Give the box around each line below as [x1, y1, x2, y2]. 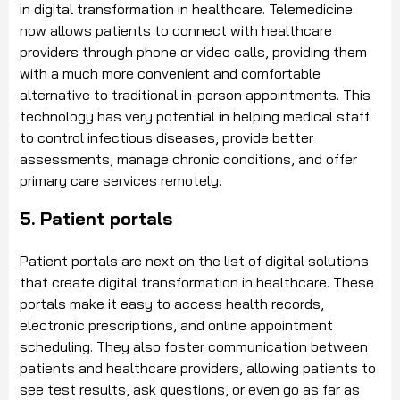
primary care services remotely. [20, 171, 221, 190]
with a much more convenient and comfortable [20, 64, 321, 83]
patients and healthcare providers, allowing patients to [20, 359, 376, 378]
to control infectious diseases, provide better [20, 129, 313, 147]
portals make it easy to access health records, [20, 295, 324, 313]
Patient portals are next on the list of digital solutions [20, 252, 369, 271]
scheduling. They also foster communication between [20, 337, 368, 356]
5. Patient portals [20, 207, 172, 230]
